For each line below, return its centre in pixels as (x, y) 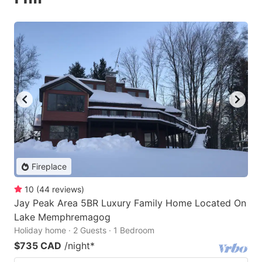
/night (77, 246)
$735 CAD (38, 246)
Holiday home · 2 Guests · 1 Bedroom (84, 230)
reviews (67, 189)
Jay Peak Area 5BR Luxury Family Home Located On (130, 203)
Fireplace (49, 167)
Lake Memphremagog (62, 217)
